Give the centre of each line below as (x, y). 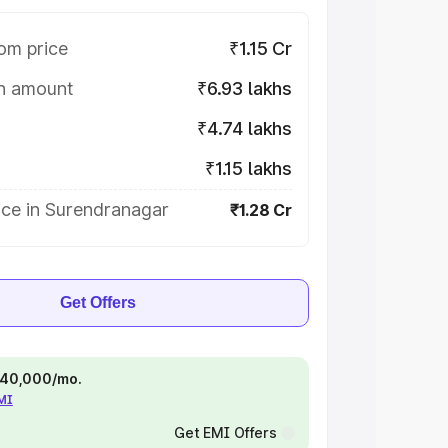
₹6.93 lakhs (244, 88)
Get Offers (98, 302)
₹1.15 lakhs (248, 168)
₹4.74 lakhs (244, 128)
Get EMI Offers (225, 432)
